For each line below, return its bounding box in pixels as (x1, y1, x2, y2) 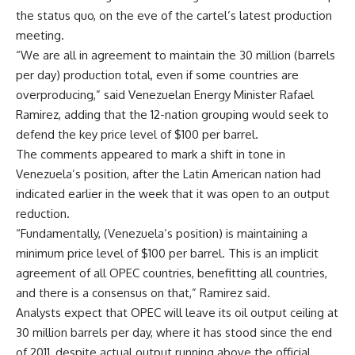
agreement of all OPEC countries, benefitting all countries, (16, 265, 327, 281)
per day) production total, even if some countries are (16, 67, 299, 83)
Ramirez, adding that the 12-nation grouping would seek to (16, 107, 329, 123)
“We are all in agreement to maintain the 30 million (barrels (16, 48, 335, 63)
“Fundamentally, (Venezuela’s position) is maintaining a (16, 226, 307, 242)
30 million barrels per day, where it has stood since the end (16, 325, 332, 341)
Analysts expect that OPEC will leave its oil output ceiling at (16, 305, 338, 321)
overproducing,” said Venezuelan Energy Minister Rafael (16, 87, 314, 103)
